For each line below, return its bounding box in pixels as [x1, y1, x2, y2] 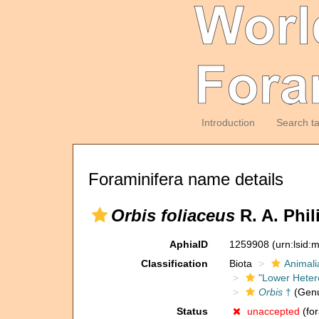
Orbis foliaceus [111, 206, 235, 225]
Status [176, 305, 208, 317]
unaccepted [246, 305, 300, 317]
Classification [140, 258, 208, 269]
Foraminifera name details [88, 169, 283, 189]
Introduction [201, 117, 255, 128]
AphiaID [169, 239, 208, 250]
